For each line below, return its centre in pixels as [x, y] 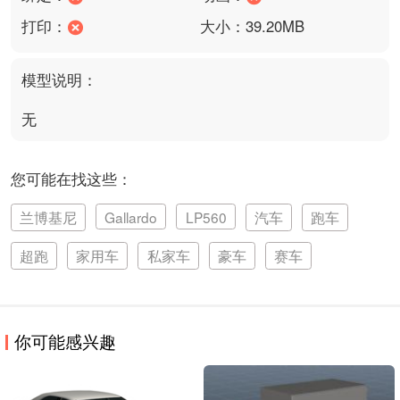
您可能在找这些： [71, 179]
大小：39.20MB [252, 25]
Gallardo [131, 217]
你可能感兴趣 [66, 340]
